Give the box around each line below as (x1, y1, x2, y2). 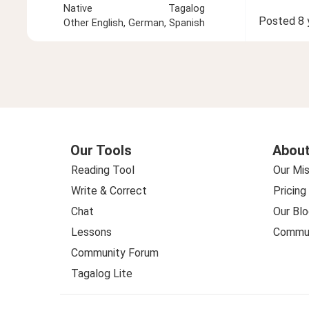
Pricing (272, 183, 306, 197)
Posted (258, 14, 295, 28)
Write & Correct (71, 183, 147, 197)
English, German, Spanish (92, 17, 206, 29)
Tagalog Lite (71, 266, 132, 280)
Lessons (71, 225, 112, 239)
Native (63, 2, 93, 14)
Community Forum (71, 246, 159, 259)
